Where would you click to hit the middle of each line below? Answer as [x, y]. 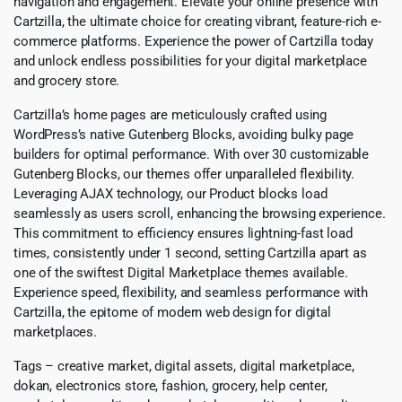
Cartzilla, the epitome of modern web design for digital [172, 312]
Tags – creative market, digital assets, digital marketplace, [184, 366]
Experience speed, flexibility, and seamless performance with [191, 292]
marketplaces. [56, 332]
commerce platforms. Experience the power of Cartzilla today [194, 41]
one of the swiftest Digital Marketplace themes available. [181, 272]
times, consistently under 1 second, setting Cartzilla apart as [190, 253]
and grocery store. [67, 80]
